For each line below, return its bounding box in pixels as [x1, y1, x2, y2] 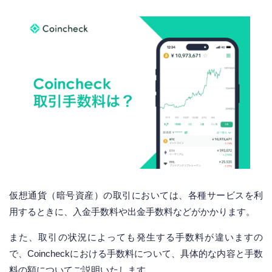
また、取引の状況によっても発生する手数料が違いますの [9, 231, 263, 242]
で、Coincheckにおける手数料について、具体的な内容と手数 [9, 248, 263, 259]
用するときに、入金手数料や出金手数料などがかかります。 [9, 206, 255, 217]
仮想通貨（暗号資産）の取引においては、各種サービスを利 [9, 189, 263, 200]
